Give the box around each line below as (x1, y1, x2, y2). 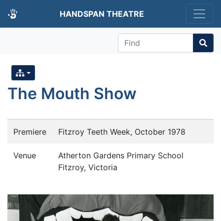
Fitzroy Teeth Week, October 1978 (58, 127, 185, 137)
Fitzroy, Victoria (58, 162, 117, 173)
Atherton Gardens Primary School (58, 150, 184, 161)
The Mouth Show (7, 84, 137, 104)
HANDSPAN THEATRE (59, 9, 144, 19)
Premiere (13, 127, 46, 137)
